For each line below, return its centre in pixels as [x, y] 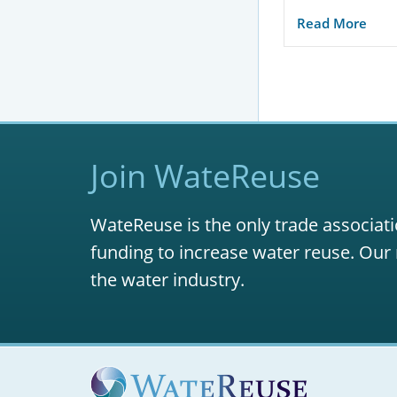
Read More [332, 23]
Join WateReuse [205, 176]
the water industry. [167, 280]
